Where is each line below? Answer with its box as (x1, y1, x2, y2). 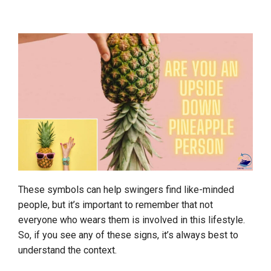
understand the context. (18, 244, 117, 256)
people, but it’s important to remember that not (18, 199, 213, 211)
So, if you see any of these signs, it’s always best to (18, 229, 238, 241)
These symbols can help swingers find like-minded (18, 184, 234, 196)
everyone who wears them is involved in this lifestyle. (18, 214, 245, 226)
